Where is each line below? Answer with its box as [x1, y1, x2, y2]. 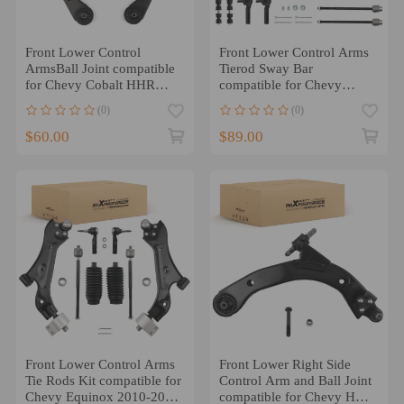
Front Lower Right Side [218, 357, 351, 372]
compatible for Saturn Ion [24, 110, 170, 125]
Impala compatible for [218, 94, 344, 109]
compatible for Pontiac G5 [24, 94, 173, 109]
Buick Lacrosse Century [218, 110, 354, 125]
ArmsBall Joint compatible [24, 61, 175, 77]
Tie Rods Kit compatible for [24, 373, 181, 389]
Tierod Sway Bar [218, 61, 313, 77]
